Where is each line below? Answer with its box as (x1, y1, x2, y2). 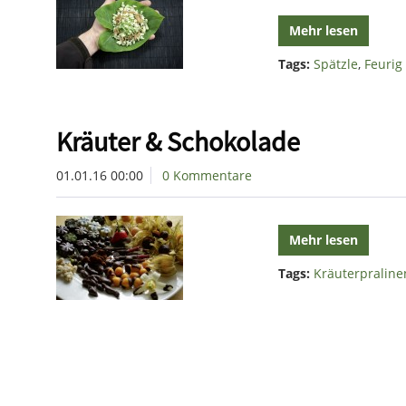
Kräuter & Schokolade (56, 124, 300, 159)
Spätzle (314, 55, 359, 72)
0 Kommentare (162, 167, 252, 184)
